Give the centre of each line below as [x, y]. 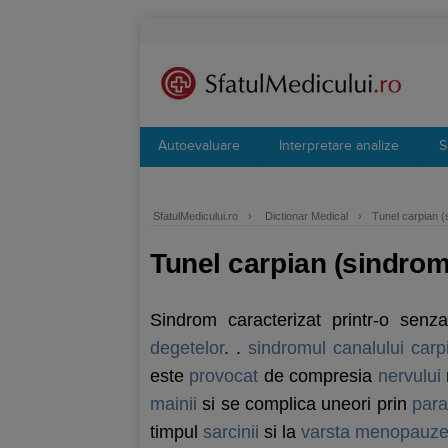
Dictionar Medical [306, 216]
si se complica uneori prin [305, 404]
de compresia [318, 376]
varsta [325, 432]
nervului [409, 376]
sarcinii [231, 432]
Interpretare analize [339, 146]
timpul [176, 432]
